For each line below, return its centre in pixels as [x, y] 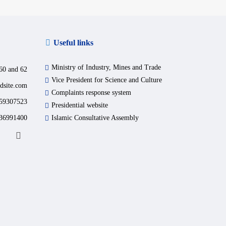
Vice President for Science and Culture [106, 80]
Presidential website [79, 105]
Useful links [73, 42]
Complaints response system [91, 92]
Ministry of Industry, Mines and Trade [106, 67]
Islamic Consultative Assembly [95, 118]
